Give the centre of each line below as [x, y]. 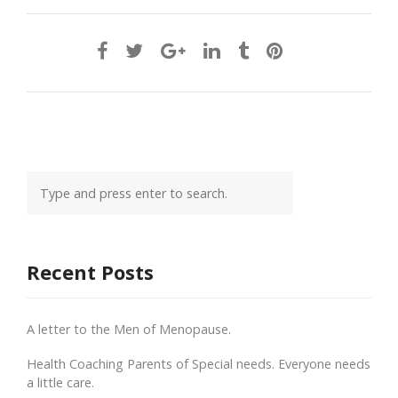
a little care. [60, 382]
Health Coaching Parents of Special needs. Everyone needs [199, 363]
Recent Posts [90, 271]
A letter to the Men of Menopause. [129, 329]
